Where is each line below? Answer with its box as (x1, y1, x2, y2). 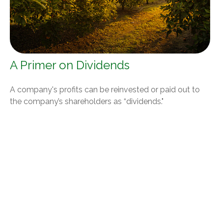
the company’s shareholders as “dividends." (10, 97, 164, 107)
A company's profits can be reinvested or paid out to (10, 85, 200, 95)
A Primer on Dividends (10, 58, 130, 73)
